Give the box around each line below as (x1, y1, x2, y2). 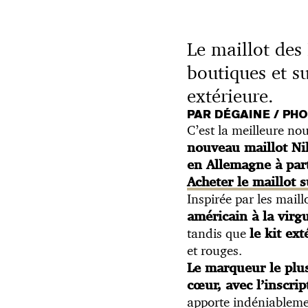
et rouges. (187, 241, 242, 258)
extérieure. (187, 84, 274, 107)
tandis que (187, 224, 250, 241)
